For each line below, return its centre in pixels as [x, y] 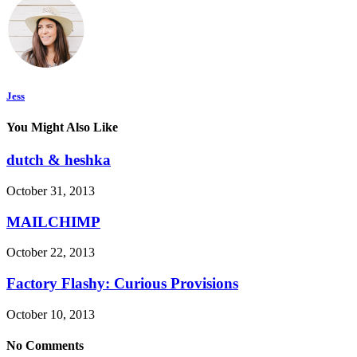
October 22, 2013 [51, 253]
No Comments [45, 346]
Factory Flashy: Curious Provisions [122, 284]
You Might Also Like [62, 127]
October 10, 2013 [51, 314]
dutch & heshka [59, 160]
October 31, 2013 [51, 191]
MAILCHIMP [53, 222]
